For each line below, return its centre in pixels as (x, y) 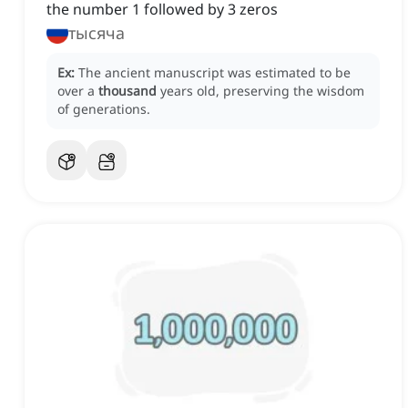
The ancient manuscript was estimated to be (214, 73)
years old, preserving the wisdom (262, 91)
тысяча (97, 33)
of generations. (104, 109)
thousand (127, 91)
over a (78, 91)
